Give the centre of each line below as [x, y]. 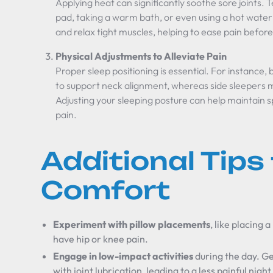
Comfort [106, 190]
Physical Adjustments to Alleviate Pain [141, 56]
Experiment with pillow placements [132, 224]
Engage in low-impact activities [123, 256]
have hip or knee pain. [101, 239]
